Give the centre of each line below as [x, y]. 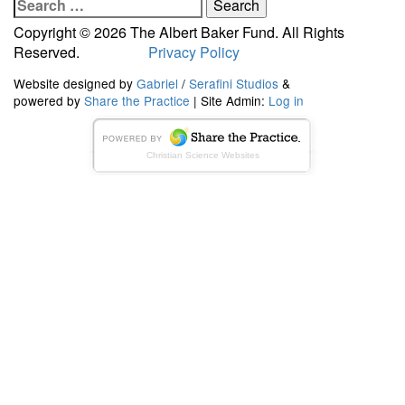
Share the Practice [137, 100]
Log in [286, 100]
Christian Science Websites [202, 155]
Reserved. [48, 52]
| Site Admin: [229, 100]
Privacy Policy [194, 52]
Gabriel [157, 83]
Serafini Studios [234, 83]
